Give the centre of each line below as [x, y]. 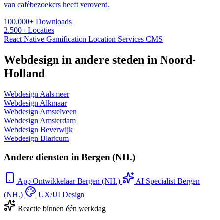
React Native [25, 39]
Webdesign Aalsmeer [37, 94]
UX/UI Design [61, 195]
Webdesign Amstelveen [40, 111]
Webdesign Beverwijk [38, 129]
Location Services [117, 39]
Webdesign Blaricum [36, 138]
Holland [24, 73]
